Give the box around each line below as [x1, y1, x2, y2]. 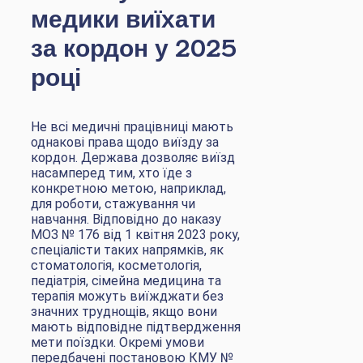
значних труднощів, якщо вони [31, 303, 217, 319]
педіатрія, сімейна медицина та [31, 272, 221, 288]
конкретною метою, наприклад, [31, 180, 226, 196]
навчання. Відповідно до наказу [31, 211, 221, 227]
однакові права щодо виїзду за [31, 134, 219, 150]
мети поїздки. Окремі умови [31, 334, 204, 350]
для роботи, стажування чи [31, 195, 195, 211]
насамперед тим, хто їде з [31, 164, 192, 181]
